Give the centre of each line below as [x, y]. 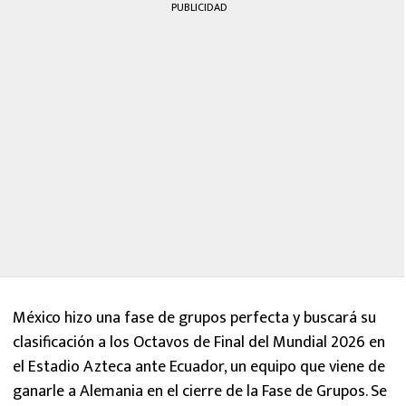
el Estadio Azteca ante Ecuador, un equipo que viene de [199, 367]
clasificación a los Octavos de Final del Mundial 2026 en [199, 343]
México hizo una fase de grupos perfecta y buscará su [194, 319]
